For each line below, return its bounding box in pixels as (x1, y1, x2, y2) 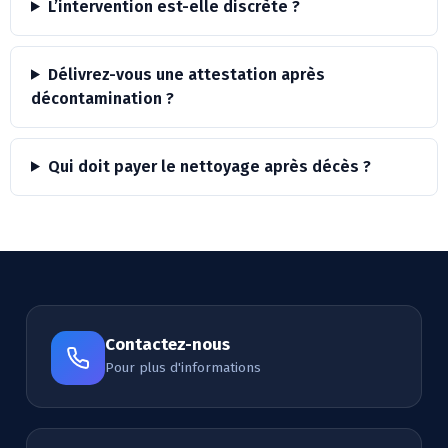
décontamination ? (31, 88, 174, 108)
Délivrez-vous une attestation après (47, 64, 325, 84)
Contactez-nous (105, 333, 230, 355)
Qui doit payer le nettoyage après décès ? (47, 156, 371, 176)
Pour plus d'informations (105, 358, 261, 376)
